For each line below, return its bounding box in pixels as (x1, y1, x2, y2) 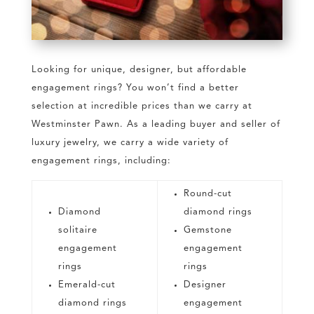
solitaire (57, 226, 97, 235)
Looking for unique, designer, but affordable (31, 65, 247, 75)
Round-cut (183, 189, 232, 199)
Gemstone (183, 226, 232, 235)
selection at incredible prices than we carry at (31, 102, 252, 111)
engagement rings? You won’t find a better (31, 83, 239, 93)
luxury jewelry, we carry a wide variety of (31, 138, 228, 148)
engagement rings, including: (31, 156, 171, 166)
